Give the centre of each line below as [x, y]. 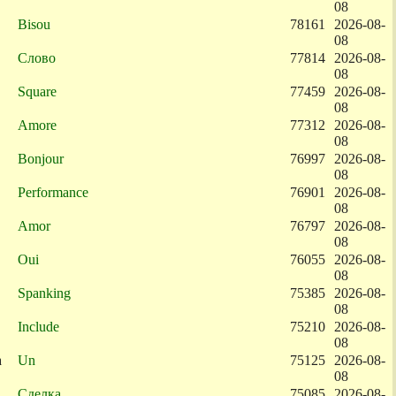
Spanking [44, 293]
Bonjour [41, 159]
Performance [53, 192]
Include [38, 327]
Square [37, 91]
